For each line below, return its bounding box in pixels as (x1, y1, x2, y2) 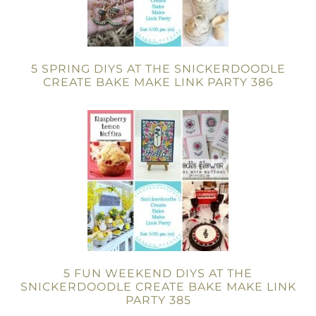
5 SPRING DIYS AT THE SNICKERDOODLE (30, 62, 286, 75)
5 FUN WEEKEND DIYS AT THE (63, 267, 253, 280)
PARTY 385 (125, 293, 191, 307)
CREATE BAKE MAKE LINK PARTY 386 (42, 75, 274, 89)
